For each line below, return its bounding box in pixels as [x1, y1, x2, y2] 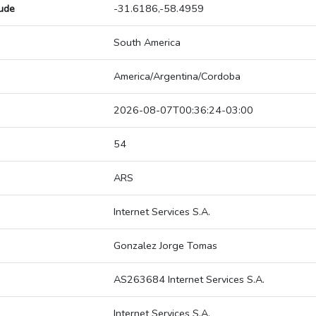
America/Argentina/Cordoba [114, 69, 241, 84]
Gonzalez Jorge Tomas [114, 238, 217, 253]
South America [114, 35, 181, 50]
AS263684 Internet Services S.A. [114, 272, 265, 287]
